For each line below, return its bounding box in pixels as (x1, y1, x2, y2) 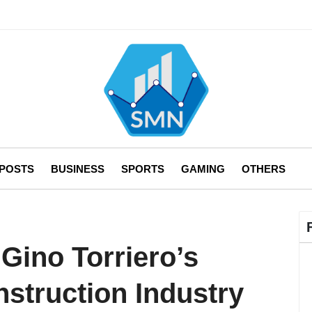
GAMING (181, 162, 225, 175)
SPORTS (121, 162, 164, 175)
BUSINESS (51, 162, 104, 175)
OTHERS (242, 162, 286, 175)
